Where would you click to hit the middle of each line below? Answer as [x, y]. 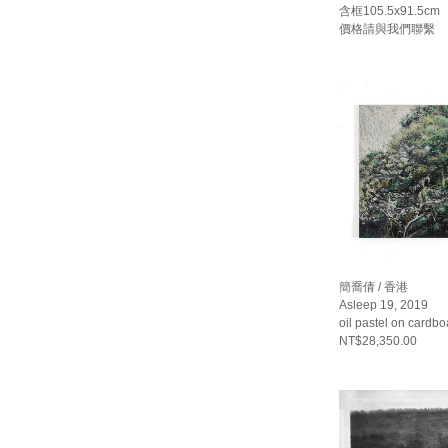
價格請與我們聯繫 [387, 28]
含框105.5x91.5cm [390, 10]
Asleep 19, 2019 [384, 305]
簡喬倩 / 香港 [374, 287]
